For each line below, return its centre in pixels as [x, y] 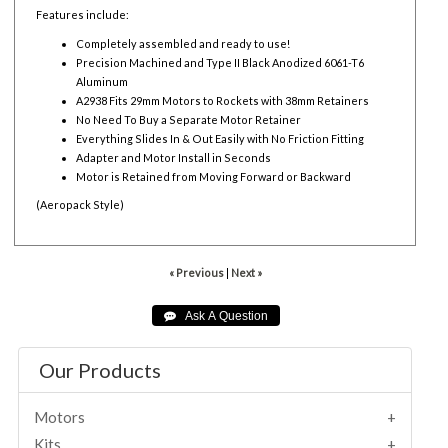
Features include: [83, 14]
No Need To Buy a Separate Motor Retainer [189, 119]
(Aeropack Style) [80, 205]
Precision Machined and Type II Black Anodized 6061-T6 [220, 62]
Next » [246, 273]
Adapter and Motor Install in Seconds [174, 157]
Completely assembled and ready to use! [183, 43]
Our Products [100, 370]
